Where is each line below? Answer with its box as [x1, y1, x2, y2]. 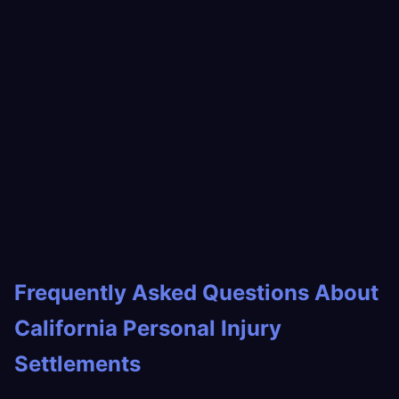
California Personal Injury [14, 315, 281, 341]
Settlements [14, 351, 141, 377]
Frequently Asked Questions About [14, 280, 379, 305]
